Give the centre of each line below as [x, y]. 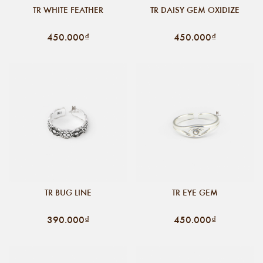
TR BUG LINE [68, 192]
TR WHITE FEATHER [68, 10]
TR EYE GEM [195, 192]
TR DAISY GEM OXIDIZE [195, 10]
